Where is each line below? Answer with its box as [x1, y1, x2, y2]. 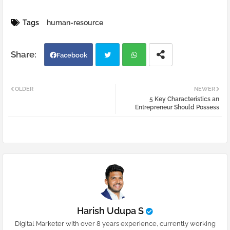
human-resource [47, 18, 103, 27]
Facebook [56, 51, 87, 60]
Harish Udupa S [77, 205, 144, 217]
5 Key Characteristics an [149, 95, 219, 103]
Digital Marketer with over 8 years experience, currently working [14, 220, 216, 228]
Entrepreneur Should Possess [135, 104, 219, 111]
